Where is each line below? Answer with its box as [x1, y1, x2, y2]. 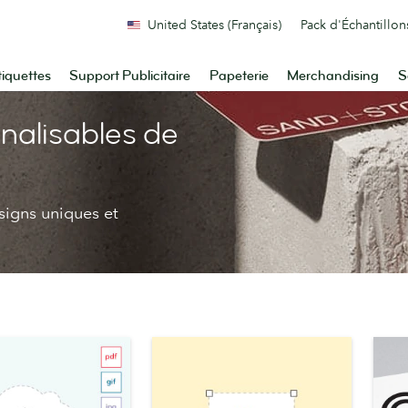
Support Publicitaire [69, 67, 191, 85]
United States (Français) [148, 16, 281, 33]
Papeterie [209, 67, 269, 85]
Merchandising [287, 67, 380, 85]
